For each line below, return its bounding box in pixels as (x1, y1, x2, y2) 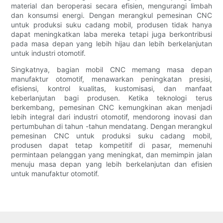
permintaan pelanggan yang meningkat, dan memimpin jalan (11, 150, 212, 159)
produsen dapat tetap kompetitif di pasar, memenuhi (11, 141, 212, 150)
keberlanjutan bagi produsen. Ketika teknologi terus (11, 94, 212, 103)
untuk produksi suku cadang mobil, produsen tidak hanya (11, 20, 212, 29)
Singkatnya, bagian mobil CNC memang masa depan (11, 65, 212, 74)
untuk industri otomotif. (11, 49, 86, 58)
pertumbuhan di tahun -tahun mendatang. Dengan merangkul (11, 122, 212, 131)
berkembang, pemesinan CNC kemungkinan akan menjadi (11, 103, 212, 112)
